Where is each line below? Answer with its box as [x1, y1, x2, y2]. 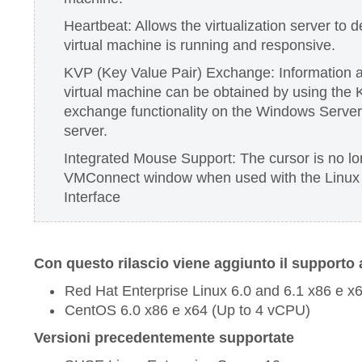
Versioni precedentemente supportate [34, 330, 294, 346]
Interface [64, 189, 120, 205]
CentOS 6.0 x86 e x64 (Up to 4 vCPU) [65, 302, 310, 318]
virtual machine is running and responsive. [64, 37, 335, 53]
